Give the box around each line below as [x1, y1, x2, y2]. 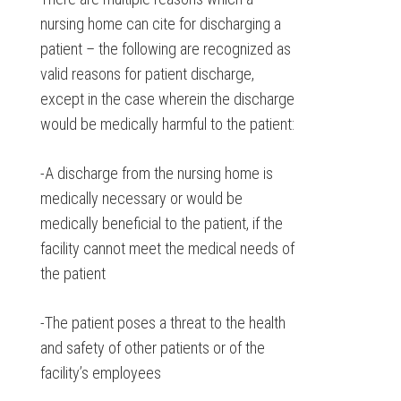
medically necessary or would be [39, 189, 243, 208]
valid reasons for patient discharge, [39, 64, 254, 83]
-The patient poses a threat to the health [39, 313, 286, 332]
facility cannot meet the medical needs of [39, 239, 294, 258]
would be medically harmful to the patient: [39, 115, 294, 133]
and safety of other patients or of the [39, 338, 265, 357]
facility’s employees [39, 363, 161, 382]
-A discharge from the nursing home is [39, 164, 273, 183]
